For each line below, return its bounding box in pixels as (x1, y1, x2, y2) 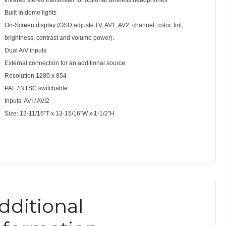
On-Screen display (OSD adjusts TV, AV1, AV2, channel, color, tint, (4, 21, 183, 29)
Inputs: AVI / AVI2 (4, 97, 49, 104)
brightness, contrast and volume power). (4, 34, 114, 41)
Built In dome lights (4, 9, 58, 16)
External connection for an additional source (4, 59, 125, 67)
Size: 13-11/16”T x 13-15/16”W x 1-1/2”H (4, 109, 115, 117)
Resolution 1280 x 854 (4, 72, 67, 79)
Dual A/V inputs (4, 46, 46, 54)
